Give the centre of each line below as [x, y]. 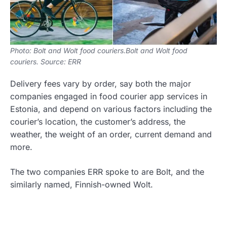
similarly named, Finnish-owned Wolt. [82, 184]
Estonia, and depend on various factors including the [111, 109]
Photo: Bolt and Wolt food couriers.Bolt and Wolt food [99, 50]
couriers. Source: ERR [46, 62]
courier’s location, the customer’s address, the [98, 122]
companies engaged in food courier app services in [109, 96]
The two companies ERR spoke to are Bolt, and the [107, 172]
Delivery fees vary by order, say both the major [101, 84]
